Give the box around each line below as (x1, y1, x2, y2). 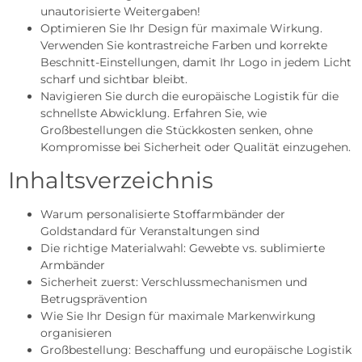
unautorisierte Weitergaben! (40, 3, 200, 19)
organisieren (40, 325, 112, 340)
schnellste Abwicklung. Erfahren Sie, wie (40, 105, 267, 120)
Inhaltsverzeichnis (8, 166, 213, 194)
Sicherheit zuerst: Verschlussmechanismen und (40, 274, 307, 289)
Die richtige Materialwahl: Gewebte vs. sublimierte (40, 240, 325, 255)
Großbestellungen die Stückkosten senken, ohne (40, 122, 313, 137)
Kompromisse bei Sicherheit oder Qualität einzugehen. (40, 139, 351, 154)
